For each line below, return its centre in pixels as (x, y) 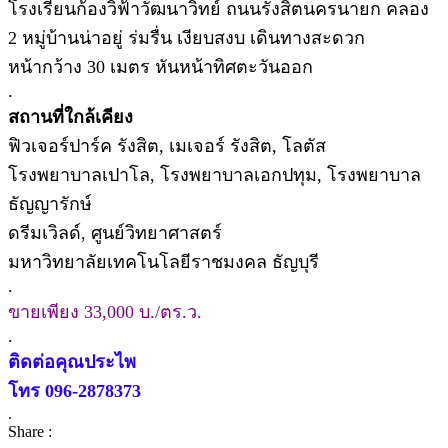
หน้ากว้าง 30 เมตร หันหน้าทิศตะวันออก (160, 66)
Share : (30, 431)
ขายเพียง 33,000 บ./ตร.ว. (105, 311)
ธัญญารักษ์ (50, 203)
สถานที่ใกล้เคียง (70, 116)
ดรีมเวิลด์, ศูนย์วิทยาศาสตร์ (115, 232)
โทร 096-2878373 (74, 390)
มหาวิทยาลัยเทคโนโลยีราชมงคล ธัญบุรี (163, 261)
